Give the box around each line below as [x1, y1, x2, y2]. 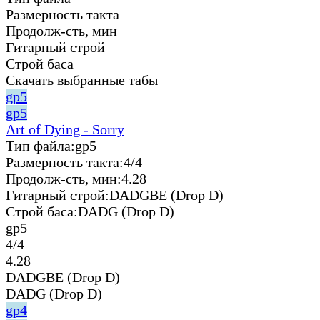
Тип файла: [6, 137, 75, 154]
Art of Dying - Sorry [6, 121, 124, 137]
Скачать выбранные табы [6, 71, 158, 88]
